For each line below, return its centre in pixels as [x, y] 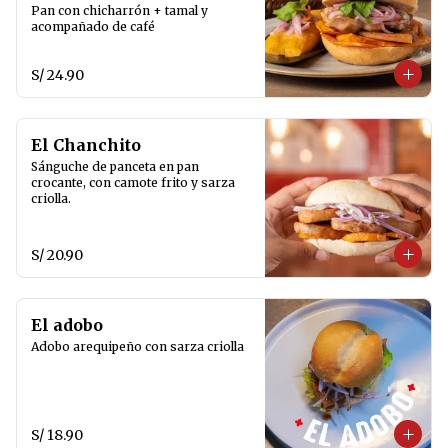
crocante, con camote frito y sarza [133, 182]
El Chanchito [86, 145]
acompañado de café [93, 26]
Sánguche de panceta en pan [115, 166]
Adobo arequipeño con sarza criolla [137, 346]
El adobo [67, 325]
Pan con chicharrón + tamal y [119, 10]
